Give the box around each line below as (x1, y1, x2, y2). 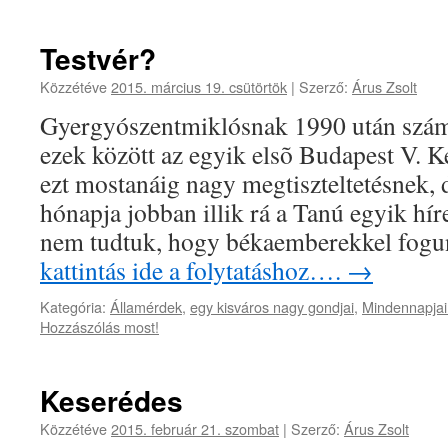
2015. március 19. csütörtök (111, 76, 287, 97)
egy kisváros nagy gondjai (190, 296, 354, 317)
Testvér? (40, 38, 156, 79)
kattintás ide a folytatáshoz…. (40, 253, 347, 287)
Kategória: (40, 296, 106, 317)
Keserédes (40, 380, 183, 421)
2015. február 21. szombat (111, 418, 279, 439)
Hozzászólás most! (40, 316, 159, 337)
